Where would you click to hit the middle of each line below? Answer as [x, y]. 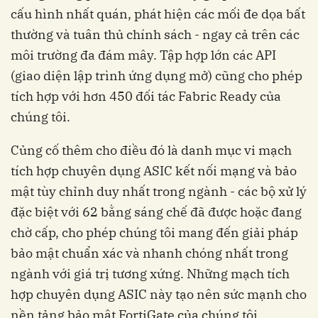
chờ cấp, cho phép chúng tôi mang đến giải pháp [154, 232]
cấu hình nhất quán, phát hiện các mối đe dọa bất [158, 13]
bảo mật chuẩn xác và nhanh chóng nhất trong [149, 253]
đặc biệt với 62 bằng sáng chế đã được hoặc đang [156, 212]
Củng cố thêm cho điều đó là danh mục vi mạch [151, 150]
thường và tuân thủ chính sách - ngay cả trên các [155, 34]
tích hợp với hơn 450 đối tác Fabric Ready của [146, 96]
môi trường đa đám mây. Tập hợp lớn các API [143, 55]
